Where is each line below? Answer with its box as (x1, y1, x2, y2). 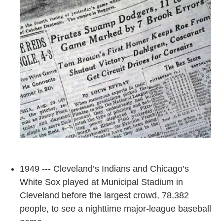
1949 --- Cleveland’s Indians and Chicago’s (20, 163, 189, 174)
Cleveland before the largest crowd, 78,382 (20, 190, 189, 200)
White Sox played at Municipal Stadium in (20, 177, 183, 187)
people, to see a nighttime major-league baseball (20, 203, 211, 214)
